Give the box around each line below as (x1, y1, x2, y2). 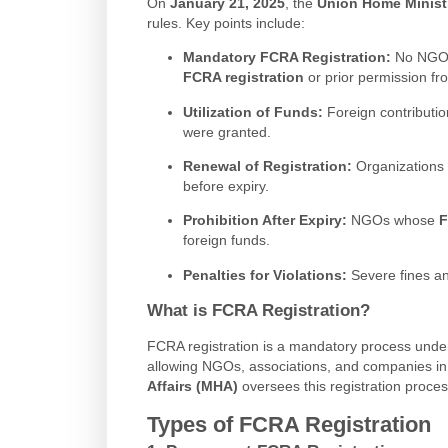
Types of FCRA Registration (147, 412, 431, 438)
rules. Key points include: (147, 15, 305, 32)
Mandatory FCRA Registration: (182, 49, 391, 66)
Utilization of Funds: (182, 103, 323, 120)
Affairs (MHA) (147, 378, 238, 395)
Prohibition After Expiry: (182, 212, 347, 229)
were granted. (182, 123, 271, 140)
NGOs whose (346, 212, 439, 229)
